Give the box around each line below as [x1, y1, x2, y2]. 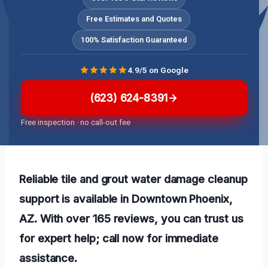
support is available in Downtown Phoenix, [19, 192, 233, 206]
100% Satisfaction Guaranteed [81, 35, 187, 44]
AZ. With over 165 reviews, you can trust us [19, 212, 243, 226]
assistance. [19, 251, 78, 265]
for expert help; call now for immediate [19, 232, 218, 245]
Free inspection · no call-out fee [21, 118, 130, 127]
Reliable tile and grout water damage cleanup [19, 172, 248, 186]
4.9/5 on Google [127, 65, 188, 75]
